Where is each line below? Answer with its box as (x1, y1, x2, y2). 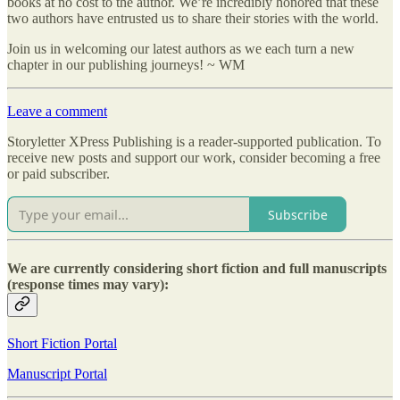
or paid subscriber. (7, 166, 110, 182)
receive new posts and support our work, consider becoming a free (7, 150, 380, 166)
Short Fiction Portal (7, 335, 117, 351)
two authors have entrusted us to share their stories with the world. (7, 11, 379, 27)
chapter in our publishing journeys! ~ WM (7, 57, 245, 73)
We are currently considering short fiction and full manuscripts (7, 260, 387, 276)
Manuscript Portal (7, 365, 107, 381)
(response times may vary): (7, 276, 169, 292)
